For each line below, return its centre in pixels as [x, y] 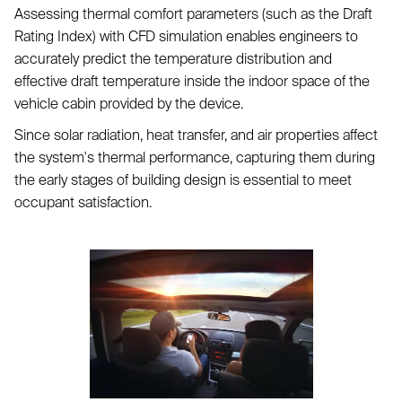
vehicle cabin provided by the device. [129, 103]
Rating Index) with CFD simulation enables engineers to [186, 36]
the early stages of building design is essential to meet [183, 179]
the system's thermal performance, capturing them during [195, 157]
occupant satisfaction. [83, 202]
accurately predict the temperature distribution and [173, 58]
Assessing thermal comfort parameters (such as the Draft [193, 13]
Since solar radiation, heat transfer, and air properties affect [196, 135]
